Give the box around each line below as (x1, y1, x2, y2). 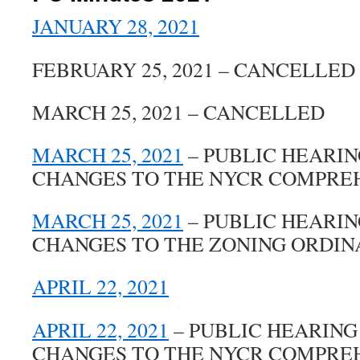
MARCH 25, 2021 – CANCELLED (32, 98, 325, 125)
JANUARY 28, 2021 (32, 12, 199, 39)
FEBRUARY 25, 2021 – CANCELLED (32, 55, 355, 83)
